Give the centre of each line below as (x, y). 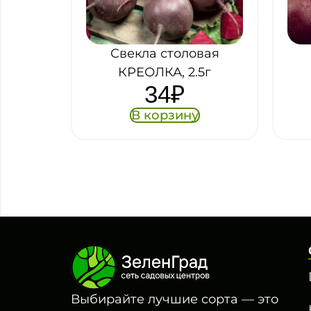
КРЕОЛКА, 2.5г (165, 72)
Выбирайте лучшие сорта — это (175, 299)
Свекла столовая (165, 53)
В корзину (165, 115)
